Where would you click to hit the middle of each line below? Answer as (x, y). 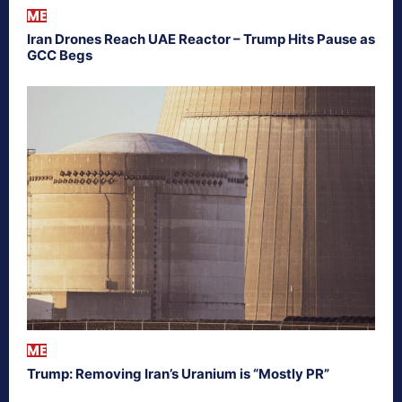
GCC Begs (60, 55)
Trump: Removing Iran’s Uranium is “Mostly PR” (178, 373)
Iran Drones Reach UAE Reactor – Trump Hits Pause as (201, 39)
